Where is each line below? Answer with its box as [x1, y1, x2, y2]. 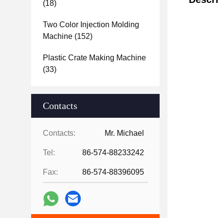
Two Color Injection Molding [43, 20, 139, 29]
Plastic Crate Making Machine [43, 54, 146, 62]
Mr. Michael [105, 129, 144, 137]
